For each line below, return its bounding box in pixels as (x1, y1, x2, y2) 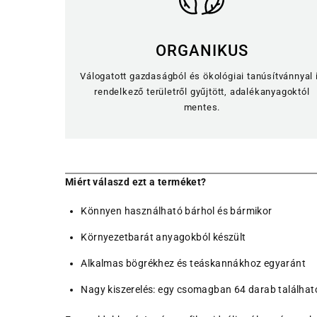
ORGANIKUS (155, 42, 248, 60)
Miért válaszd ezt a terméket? (65, 175, 207, 188)
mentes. (183, 102, 221, 113)
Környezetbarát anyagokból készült (81, 231, 246, 243)
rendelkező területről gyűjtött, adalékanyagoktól (94, 86, 310, 98)
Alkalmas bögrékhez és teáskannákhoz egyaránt (81, 258, 306, 270)
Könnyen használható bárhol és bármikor (81, 205, 272, 217)
